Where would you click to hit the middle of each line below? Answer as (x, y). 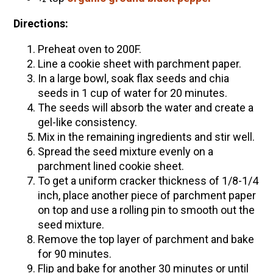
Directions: (41, 24)
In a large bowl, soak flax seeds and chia (133, 79)
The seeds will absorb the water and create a (145, 108)
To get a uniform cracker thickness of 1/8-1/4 (148, 181)
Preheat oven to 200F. (89, 49)
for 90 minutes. (74, 254)
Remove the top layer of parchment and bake (146, 239)
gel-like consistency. (87, 122)
